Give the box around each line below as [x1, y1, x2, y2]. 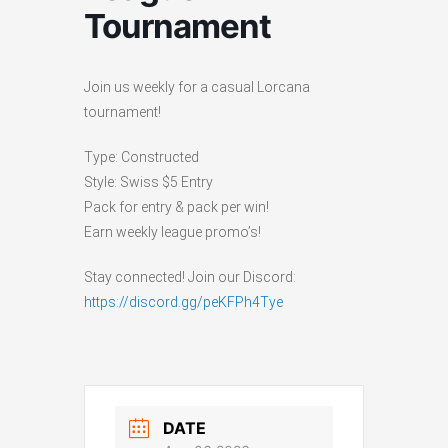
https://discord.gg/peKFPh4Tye [84, 293, 283, 310]
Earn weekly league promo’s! [84, 223, 261, 240]
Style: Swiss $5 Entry [84, 173, 213, 190]
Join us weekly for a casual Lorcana [84, 78, 310, 95]
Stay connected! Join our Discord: [84, 268, 296, 285]
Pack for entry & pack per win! [84, 198, 269, 215]
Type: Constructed [84, 148, 199, 165]
